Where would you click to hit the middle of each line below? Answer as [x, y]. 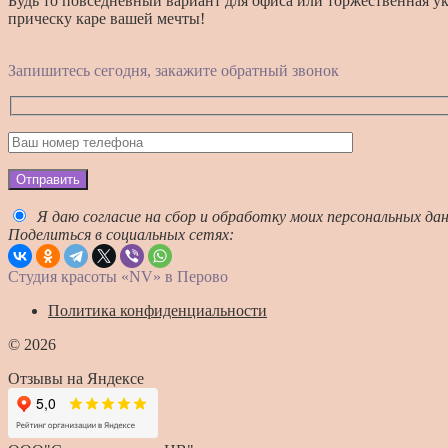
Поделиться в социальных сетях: [121, 234]
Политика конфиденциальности [157, 310]
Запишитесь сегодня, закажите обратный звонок [173, 71]
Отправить [48, 179]
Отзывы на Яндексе [76, 378]
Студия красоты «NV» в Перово [118, 276]
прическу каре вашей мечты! [106, 19]
